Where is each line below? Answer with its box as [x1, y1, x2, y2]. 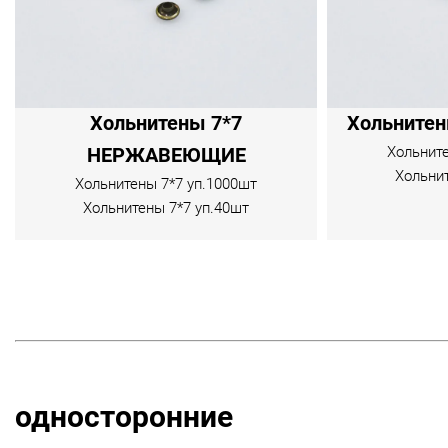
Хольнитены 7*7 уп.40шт [83, 199, 250, 218]
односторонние [15, 399, 233, 435]
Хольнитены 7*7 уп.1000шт [75, 175, 258, 194]
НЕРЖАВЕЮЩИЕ [86, 144, 246, 168]
